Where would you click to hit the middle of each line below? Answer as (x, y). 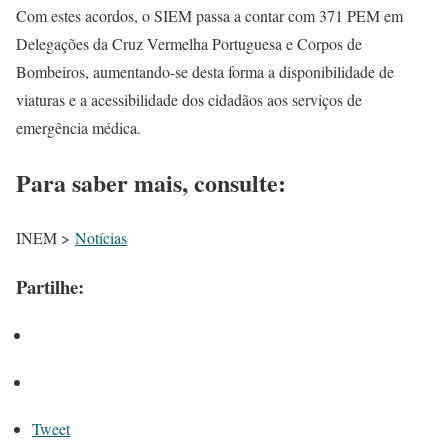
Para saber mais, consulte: (151, 183)
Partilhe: (50, 286)
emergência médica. (78, 128)
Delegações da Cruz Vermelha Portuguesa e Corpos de (189, 44)
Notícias (101, 237)
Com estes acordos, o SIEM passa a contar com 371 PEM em (209, 16)
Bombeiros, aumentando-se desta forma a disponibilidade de (205, 72)
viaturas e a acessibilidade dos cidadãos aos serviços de (189, 100)
